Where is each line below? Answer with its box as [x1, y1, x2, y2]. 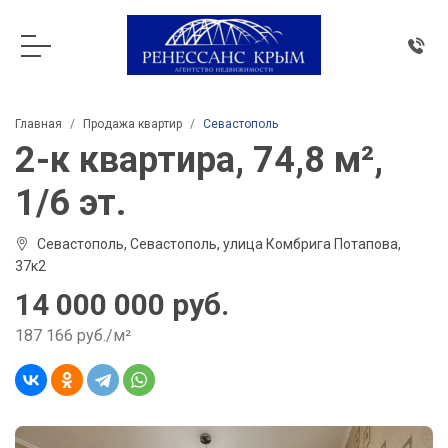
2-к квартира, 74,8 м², [15, 139, 383, 181]
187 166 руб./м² [15, 326, 131, 345]
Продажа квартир [83, 117, 182, 131]
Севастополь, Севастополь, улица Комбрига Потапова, [37, 236, 401, 252]
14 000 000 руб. [15, 287, 229, 322]
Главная [15, 117, 62, 131]
